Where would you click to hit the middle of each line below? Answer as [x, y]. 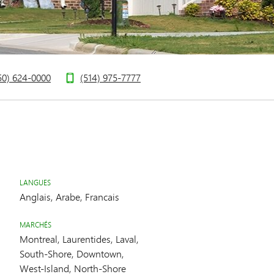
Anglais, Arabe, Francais [69, 197]
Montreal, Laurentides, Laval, [79, 239]
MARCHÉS [35, 225]
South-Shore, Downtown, [72, 254]
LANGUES [35, 183]
